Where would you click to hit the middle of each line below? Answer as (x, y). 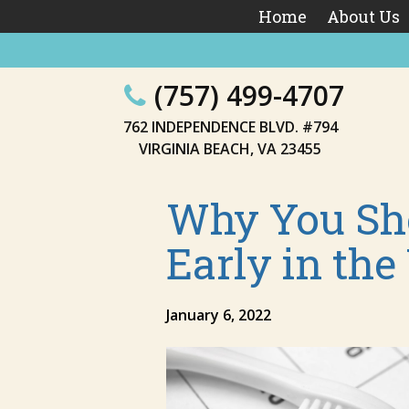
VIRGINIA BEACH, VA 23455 (230, 149)
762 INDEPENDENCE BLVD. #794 (230, 127)
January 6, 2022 (219, 315)
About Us (363, 16)
